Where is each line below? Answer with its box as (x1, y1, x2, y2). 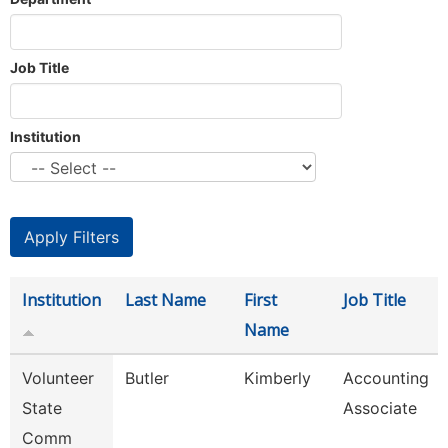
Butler (125, 368, 169, 388)
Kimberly (244, 368, 311, 388)
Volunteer (22, 368, 94, 388)
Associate (343, 398, 417, 418)
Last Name (125, 289, 206, 311)
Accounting (343, 368, 429, 388)
